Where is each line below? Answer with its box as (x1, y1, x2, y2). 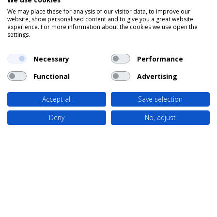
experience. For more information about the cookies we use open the (7, 23, 198, 31)
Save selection (138, 94, 183, 104)
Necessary (33, 54, 69, 63)
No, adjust (145, 113, 176, 122)
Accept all (42, 94, 72, 104)
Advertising (137, 71, 177, 81)
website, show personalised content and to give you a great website (7, 15, 193, 23)
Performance (137, 54, 183, 63)
